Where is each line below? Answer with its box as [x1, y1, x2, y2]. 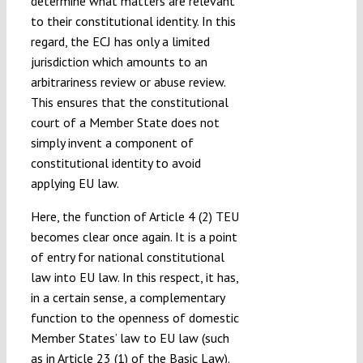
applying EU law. [30, 175, 119, 192]
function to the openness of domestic [30, 310, 239, 327]
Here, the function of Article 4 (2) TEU [30, 208, 239, 225]
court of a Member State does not [30, 114, 220, 131]
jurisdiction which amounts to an [30, 53, 207, 70]
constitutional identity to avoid [30, 155, 201, 172]
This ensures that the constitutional [30, 94, 228, 111]
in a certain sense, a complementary [30, 289, 224, 306]
